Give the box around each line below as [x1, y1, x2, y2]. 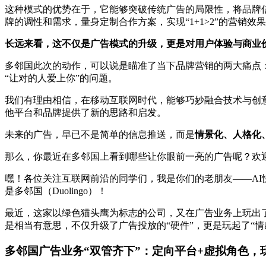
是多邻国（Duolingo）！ [5, 186, 107, 197]
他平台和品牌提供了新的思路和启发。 [5, 107, 166, 118]
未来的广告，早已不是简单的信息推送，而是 [5, 129, 195, 140]
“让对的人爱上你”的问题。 [5, 73, 118, 84]
